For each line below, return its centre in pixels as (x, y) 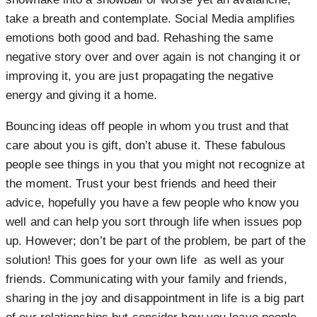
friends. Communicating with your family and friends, (147, 279)
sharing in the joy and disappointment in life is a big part (155, 298)
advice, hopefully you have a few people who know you (152, 202)
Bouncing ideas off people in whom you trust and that (148, 126)
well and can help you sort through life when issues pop (154, 221)
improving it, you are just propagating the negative (140, 76)
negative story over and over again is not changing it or (153, 57)
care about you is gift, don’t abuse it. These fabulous (146, 145)
